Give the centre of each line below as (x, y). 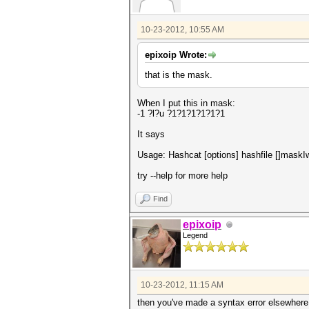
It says (151, 134)
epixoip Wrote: (176, 55)
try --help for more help (182, 176)
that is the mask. (179, 75)
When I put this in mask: (186, 103)
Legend (195, 235)
